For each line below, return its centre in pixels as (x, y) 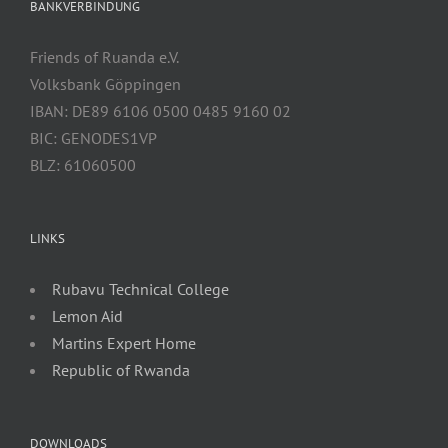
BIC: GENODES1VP (93, 138)
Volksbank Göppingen (105, 84)
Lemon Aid (87, 316)
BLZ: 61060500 (83, 165)
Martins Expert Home (124, 343)
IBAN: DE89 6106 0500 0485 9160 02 (160, 111)
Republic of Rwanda (121, 370)
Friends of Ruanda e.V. (104, 57)
